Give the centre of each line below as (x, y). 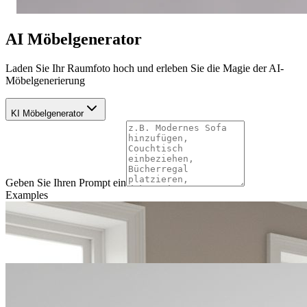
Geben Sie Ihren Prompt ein (66, 182)
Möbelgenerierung (45, 80)
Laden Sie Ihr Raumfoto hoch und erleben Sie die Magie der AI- (145, 68)
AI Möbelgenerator (74, 39)
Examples (27, 195)
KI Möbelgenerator (47, 113)
